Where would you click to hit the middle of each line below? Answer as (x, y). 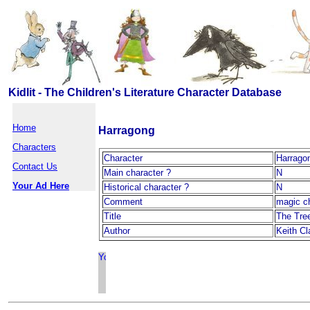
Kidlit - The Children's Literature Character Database (145, 92)
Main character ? (137, 173)
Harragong (127, 130)
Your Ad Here (41, 186)
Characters (34, 147)
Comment (123, 202)
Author (117, 231)
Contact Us (35, 166)
